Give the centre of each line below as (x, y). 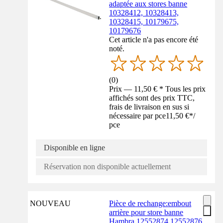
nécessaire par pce (138, 116)
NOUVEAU (50, 204)
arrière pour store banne (146, 213)
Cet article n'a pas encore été (154, 40)
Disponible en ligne (74, 148)
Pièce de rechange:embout (150, 204)
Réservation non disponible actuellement (107, 167)
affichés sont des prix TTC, (152, 98)
